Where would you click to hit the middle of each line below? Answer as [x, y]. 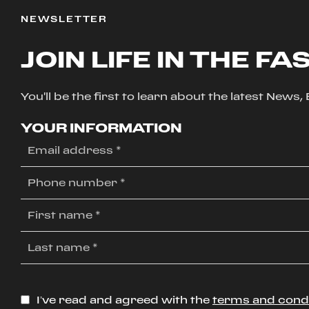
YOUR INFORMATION [101, 127]
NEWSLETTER [64, 19]
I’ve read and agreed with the [123, 300]
